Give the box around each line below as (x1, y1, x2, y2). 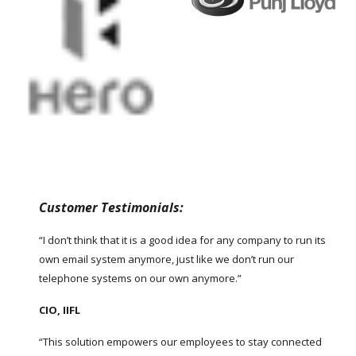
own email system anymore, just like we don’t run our (39, 252, 295, 266)
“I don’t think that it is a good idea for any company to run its (39, 233, 327, 247)
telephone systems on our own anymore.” (39, 271, 242, 285)
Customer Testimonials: (39, 199, 184, 216)
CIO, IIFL (39, 303, 81, 317)
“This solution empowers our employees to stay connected (39, 335, 323, 349)
